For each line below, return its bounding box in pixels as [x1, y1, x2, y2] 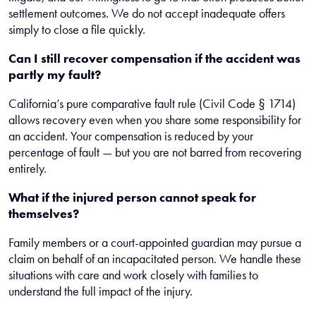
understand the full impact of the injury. [8, 284, 193, 299]
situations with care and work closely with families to [8, 267, 258, 283]
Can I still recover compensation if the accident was [8, 51, 300, 66]
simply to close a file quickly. [8, 22, 145, 37]
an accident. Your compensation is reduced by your [8, 128, 253, 144]
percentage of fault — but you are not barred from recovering [8, 145, 301, 160]
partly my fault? [8, 67, 101, 83]
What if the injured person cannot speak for [8, 190, 256, 205]
